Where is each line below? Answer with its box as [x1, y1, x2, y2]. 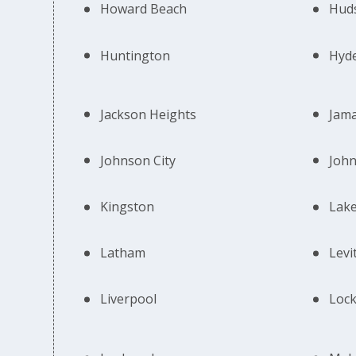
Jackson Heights [100, 105, 197, 123]
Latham [100, 244, 146, 262]
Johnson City [100, 151, 176, 169]
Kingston [100, 198, 155, 216]
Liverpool [100, 290, 157, 308]
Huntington [100, 46, 171, 64]
